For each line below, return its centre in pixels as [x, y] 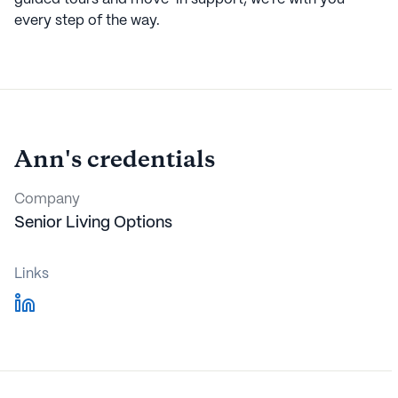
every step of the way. [87, 21]
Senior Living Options [93, 223]
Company [47, 199]
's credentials [140, 161]
